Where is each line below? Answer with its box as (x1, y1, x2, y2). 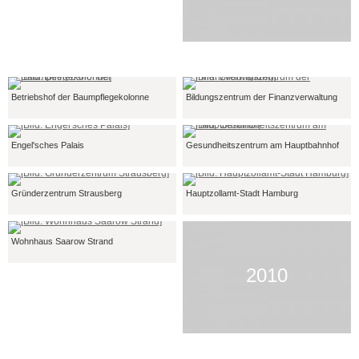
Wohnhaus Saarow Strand (11, 236, 113, 246)
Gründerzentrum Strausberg (11, 188, 122, 198)
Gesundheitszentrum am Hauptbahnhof (186, 140, 339, 150)
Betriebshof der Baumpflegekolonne (11, 92, 149, 102)
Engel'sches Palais (11, 140, 84, 150)
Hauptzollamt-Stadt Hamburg (186, 188, 298, 198)
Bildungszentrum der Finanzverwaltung (186, 92, 337, 102)
